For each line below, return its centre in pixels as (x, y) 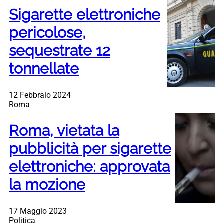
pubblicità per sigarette (90, 148)
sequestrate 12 (60, 50)
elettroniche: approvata (89, 166)
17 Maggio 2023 (38, 211)
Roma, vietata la (64, 130)
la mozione (47, 184)
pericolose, (47, 32)
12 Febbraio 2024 (40, 95)
